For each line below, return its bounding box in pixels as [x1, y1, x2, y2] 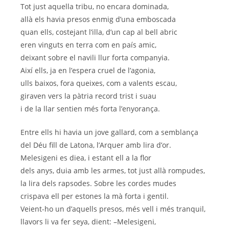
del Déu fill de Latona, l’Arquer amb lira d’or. [20, 140, 171, 150]
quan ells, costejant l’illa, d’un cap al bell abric [20, 27, 177, 37]
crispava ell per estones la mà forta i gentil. [20, 191, 169, 201]
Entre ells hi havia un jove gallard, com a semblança [20, 127, 198, 138]
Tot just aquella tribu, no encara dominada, [20, 2, 169, 12]
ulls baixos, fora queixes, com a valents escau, [20, 78, 177, 88]
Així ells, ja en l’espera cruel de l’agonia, [20, 65, 155, 76]
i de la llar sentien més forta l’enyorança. [20, 104, 160, 114]
